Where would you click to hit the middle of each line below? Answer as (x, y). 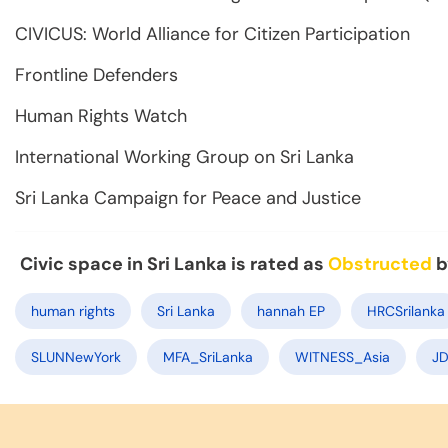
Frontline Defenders (96, 74)
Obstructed (380, 263)
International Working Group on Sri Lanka (184, 156)
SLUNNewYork (76, 356)
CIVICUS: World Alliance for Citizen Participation (212, 33)
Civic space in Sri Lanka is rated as (174, 263)
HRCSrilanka (406, 310)
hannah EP (291, 310)
